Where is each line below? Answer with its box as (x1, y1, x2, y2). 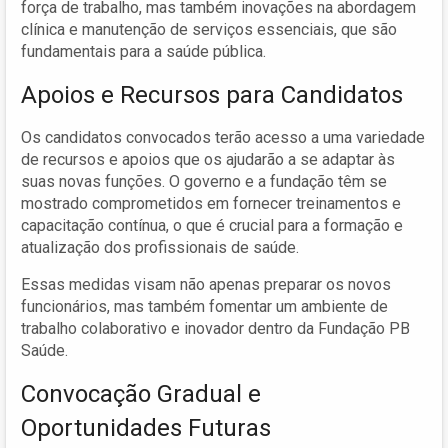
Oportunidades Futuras (21, 413, 271, 442)
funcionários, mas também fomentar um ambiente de (21, 296, 388, 316)
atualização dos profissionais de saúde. (21, 237, 299, 257)
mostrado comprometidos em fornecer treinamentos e (21, 193, 401, 213)
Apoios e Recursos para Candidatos (21, 80, 403, 109)
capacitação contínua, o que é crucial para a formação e (21, 215, 403, 235)
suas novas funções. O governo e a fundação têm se (21, 171, 387, 191)
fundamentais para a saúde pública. (21, 41, 266, 61)
